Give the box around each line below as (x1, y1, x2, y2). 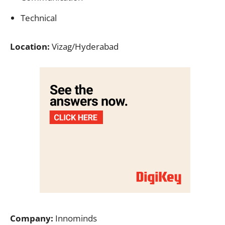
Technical (21, 12, 57, 24)
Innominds (53, 212, 97, 224)
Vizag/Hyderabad (50, 40, 119, 52)
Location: (10, 40, 50, 52)
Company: (10, 212, 53, 224)
